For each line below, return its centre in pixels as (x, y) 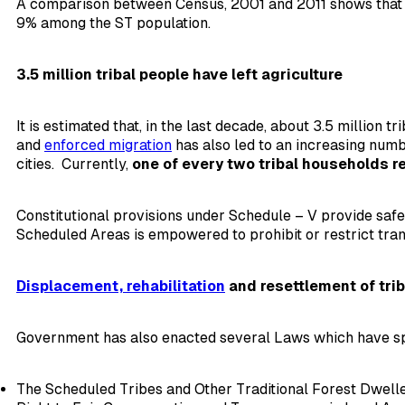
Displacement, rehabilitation (121, 287)
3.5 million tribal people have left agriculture (179, 75)
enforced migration (108, 146)
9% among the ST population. (115, 24)
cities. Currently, (74, 165)
